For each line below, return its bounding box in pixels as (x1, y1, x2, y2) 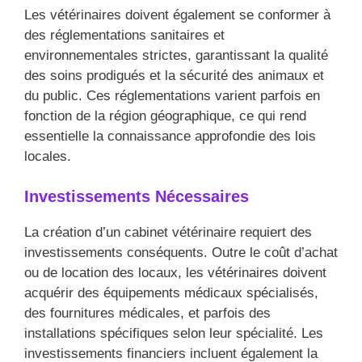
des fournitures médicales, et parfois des (24, 305, 271, 322)
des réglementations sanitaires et (24, 27, 225, 43)
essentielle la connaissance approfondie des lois (24, 128, 316, 144)
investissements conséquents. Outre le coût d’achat (24, 245, 338, 261)
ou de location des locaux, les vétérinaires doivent (24, 265, 326, 281)
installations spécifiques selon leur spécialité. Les (24, 326, 323, 342)
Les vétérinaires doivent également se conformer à (24, 6, 330, 23)
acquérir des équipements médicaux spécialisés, (24, 285, 318, 301)
